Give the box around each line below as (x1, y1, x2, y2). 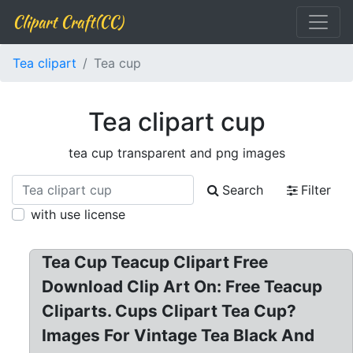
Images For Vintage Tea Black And (42, 325, 315, 345)
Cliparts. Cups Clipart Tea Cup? (42, 301, 297, 321)
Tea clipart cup (87, 106, 266, 137)
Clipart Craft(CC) (13, 10, 123, 33)
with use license (31, 206, 125, 222)
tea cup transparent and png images (68, 145, 285, 161)
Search (222, 182, 263, 198)
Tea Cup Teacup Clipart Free (42, 252, 269, 272)
